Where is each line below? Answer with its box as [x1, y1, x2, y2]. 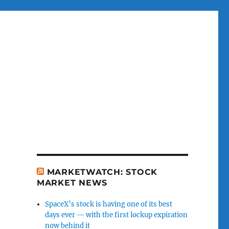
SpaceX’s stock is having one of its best [45, 200, 173, 209]
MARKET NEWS [36, 178, 108, 188]
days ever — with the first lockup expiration [45, 211, 188, 219]
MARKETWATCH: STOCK [47, 167, 158, 177]
